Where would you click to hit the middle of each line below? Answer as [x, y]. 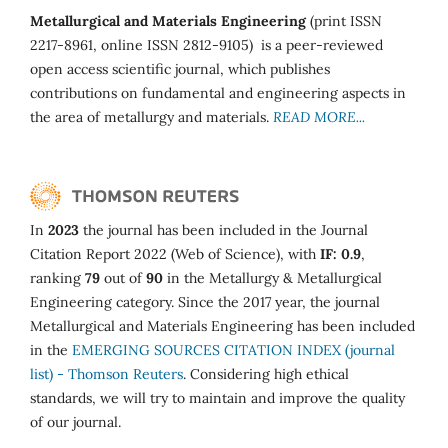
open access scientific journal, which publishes [180, 68]
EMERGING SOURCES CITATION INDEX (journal [233, 349]
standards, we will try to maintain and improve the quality [217, 397]
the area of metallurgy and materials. [151, 116]
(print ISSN [346, 20]
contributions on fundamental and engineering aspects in [218, 92]
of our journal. [75, 421]
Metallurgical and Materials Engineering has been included [222, 325]
